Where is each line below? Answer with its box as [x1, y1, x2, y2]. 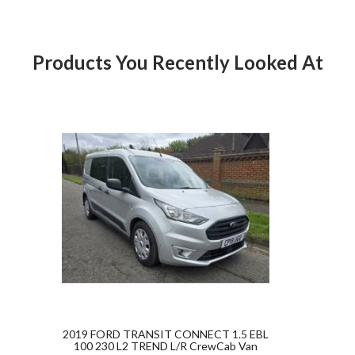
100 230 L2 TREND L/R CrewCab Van [74, 338, 258, 353]
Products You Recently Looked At [44, 51, 323, 74]
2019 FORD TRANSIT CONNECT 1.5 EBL [63, 326, 269, 341]
